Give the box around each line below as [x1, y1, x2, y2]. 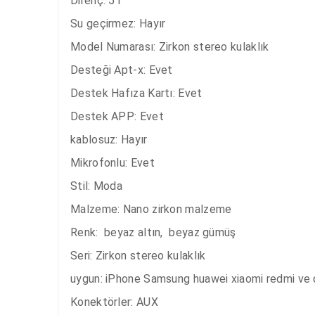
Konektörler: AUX [70, 295, 158, 309]
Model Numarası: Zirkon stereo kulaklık [70, 40, 269, 53]
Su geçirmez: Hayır [70, 17, 166, 30]
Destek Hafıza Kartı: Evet [70, 86, 202, 100]
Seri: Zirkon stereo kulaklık [70, 249, 206, 262]
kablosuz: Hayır [70, 133, 148, 146]
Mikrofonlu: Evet [70, 156, 155, 169]
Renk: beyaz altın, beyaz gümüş [70, 226, 239, 239]
